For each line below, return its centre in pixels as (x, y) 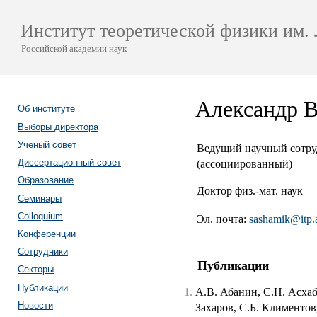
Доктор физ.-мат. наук (249, 191)
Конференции (46, 234)
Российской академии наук (74, 48)
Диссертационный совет (69, 163)
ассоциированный (244, 164)
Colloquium (40, 216)
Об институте (46, 109)
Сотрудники (42, 252)
